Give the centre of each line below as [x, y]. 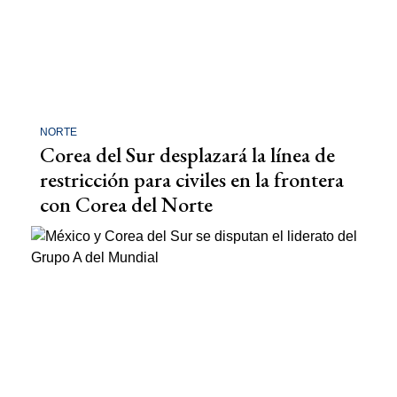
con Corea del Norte [126, 204]
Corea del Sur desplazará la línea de [187, 154]
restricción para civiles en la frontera [192, 179]
